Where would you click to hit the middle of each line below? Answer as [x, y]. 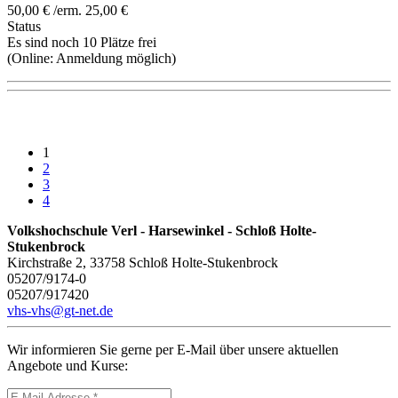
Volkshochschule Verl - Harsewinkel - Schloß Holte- [162, 231]
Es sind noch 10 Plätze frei [82, 43]
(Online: [32, 59]
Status [24, 27]
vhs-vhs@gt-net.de [60, 311]
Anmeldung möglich [114, 59]
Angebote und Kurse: [68, 366]
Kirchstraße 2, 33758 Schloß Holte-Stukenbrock [143, 263]
